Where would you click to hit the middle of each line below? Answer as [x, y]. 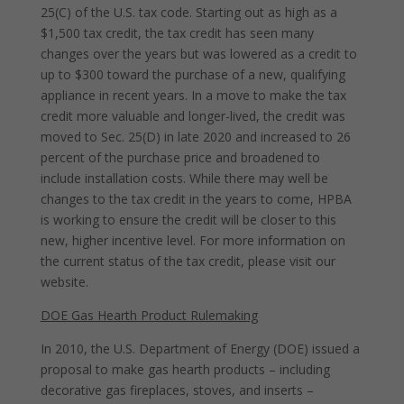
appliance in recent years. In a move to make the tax [193, 95]
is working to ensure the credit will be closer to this [188, 220]
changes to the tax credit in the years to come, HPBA [196, 199]
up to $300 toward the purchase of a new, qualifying [193, 74]
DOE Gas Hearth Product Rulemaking [149, 315]
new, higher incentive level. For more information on [193, 240]
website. [64, 282]
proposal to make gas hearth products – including [185, 369]
